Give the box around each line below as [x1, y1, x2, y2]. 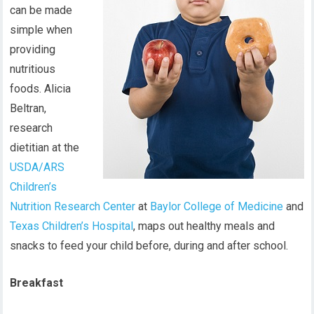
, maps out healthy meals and [133, 219, 275, 233]
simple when [10, 23, 73, 36]
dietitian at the [10, 141, 80, 154]
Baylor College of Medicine [150, 200, 284, 213]
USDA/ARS [10, 161, 65, 174]
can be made [10, 4, 73, 17]
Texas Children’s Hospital [10, 219, 134, 233]
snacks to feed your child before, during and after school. [10, 239, 289, 252]
